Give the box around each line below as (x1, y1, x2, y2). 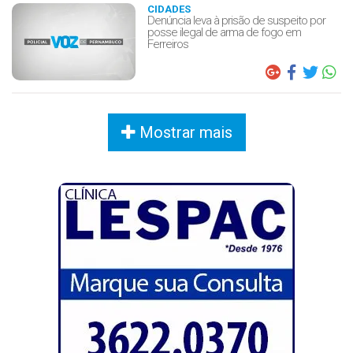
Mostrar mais (135, 122, 232, 142)
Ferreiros (147, 36, 188, 51)
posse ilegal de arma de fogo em (147, 24, 301, 39)
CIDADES (147, 2, 191, 15)
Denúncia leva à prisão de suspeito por (147, 13, 325, 28)
